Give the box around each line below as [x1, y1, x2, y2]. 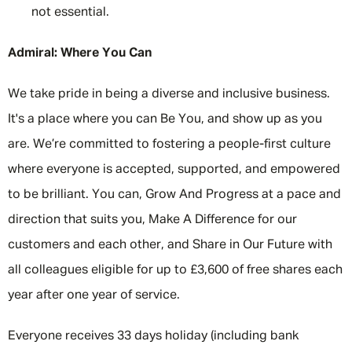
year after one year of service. [8, 289, 180, 302]
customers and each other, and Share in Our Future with [8, 239, 332, 251]
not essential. [31, 6, 112, 19]
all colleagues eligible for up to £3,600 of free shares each [8, 264, 343, 277]
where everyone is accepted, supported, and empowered [8, 163, 340, 176]
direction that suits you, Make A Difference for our [8, 214, 297, 226]
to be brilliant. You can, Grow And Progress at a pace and [8, 189, 341, 201]
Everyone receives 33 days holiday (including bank [8, 330, 299, 343]
